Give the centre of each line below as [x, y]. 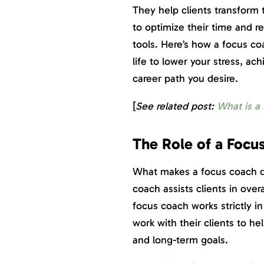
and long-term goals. [181, 240]
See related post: [176, 106]
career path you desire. [187, 78]
